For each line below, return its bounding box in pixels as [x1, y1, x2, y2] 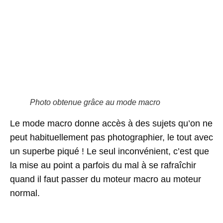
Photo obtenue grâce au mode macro [30, 98, 160, 107]
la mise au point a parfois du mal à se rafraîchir [10, 160, 196, 171]
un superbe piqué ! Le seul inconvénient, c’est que [10, 146, 209, 157]
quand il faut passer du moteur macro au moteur [10, 174, 201, 185]
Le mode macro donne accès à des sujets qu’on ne [10, 118, 213, 129]
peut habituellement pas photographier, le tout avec [10, 132, 213, 143]
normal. [10, 188, 42, 199]
